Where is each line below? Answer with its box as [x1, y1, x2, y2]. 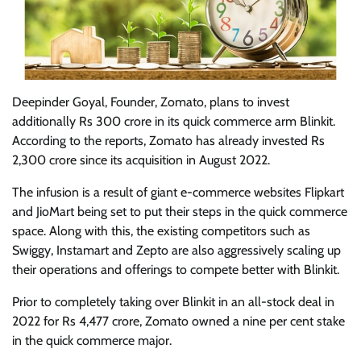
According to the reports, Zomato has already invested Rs [12, 132, 325, 148]
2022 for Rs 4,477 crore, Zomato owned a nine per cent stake [12, 313, 345, 329]
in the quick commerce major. [12, 332, 175, 348]
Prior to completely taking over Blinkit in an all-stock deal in [12, 293, 334, 309]
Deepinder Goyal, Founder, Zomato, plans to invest [12, 93, 289, 110]
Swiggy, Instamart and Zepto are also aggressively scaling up [12, 242, 341, 258]
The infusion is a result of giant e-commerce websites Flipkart [12, 184, 344, 200]
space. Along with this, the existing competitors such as [12, 222, 310, 239]
